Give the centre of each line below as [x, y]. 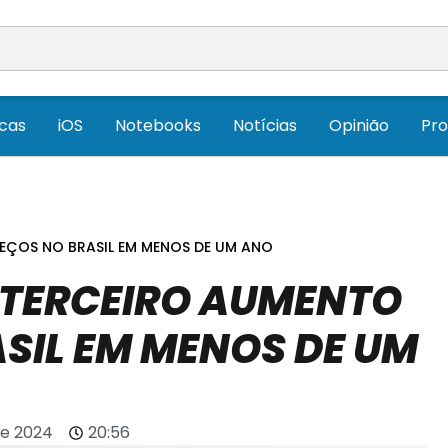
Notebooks [158, 126]
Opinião [359, 126]
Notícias [265, 126]
